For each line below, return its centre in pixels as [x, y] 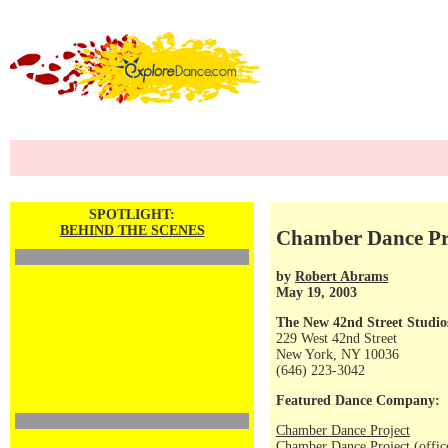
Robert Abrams [341, 276]
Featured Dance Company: [358, 400]
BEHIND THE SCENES [132, 230]
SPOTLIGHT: [132, 214]
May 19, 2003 [316, 292]
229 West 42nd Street [336, 338]
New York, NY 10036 [337, 354]
